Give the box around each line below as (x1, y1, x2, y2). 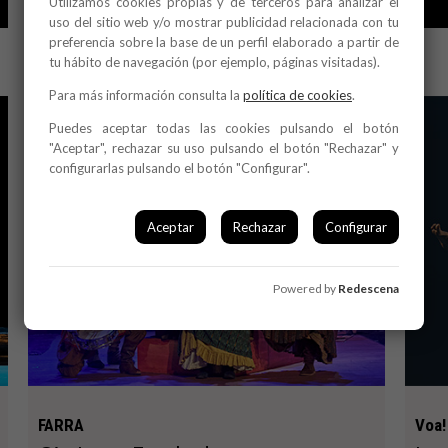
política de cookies (243, 87, 352, 103)
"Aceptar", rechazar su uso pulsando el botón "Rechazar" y (49, 140, 399, 156)
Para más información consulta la (49, 87, 243, 103)
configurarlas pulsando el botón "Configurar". (49, 160, 310, 176)
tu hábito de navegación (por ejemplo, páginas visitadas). (49, 54, 380, 70)
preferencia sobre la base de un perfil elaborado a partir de (49, 34, 399, 50)
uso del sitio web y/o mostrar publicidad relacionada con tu (49, 14, 399, 30)
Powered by (273, 281, 338, 296)
